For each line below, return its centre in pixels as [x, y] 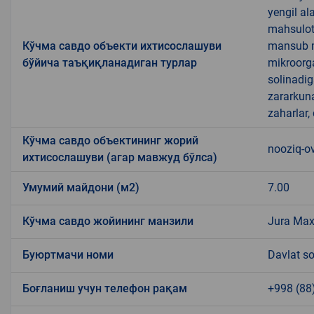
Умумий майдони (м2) [81, 187]
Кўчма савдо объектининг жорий [110, 140]
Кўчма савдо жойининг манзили [108, 221]
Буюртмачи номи [68, 254]
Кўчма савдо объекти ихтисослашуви [122, 46]
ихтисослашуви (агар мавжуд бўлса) [120, 157]
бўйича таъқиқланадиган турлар [110, 62]
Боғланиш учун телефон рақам [105, 288]
